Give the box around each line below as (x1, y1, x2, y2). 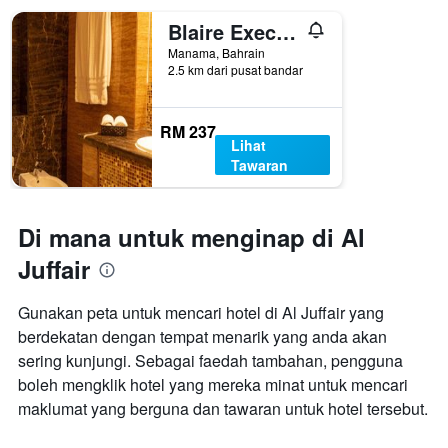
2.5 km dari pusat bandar (168, 61, 303, 79)
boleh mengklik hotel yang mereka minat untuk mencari (18, 373, 408, 397)
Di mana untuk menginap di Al (18, 220, 365, 255)
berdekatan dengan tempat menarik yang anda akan (18, 325, 387, 349)
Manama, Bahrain (168, 44, 265, 62)
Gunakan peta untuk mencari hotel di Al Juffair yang (18, 301, 384, 325)
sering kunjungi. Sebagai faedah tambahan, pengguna (18, 349, 403, 373)
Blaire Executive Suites (276, 17, 296, 47)
